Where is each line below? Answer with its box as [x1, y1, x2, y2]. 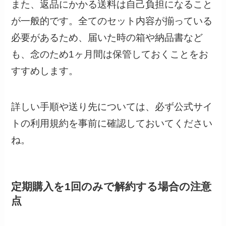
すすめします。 [11, 66, 79, 77]
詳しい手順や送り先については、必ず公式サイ [11, 101, 213, 112]
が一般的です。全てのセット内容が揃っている [11, 16, 213, 27]
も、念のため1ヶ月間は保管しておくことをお [11, 49, 209, 60]
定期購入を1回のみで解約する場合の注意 [11, 180, 212, 192]
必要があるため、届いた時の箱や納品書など [11, 32, 203, 43]
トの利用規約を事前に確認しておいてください [11, 118, 213, 129]
